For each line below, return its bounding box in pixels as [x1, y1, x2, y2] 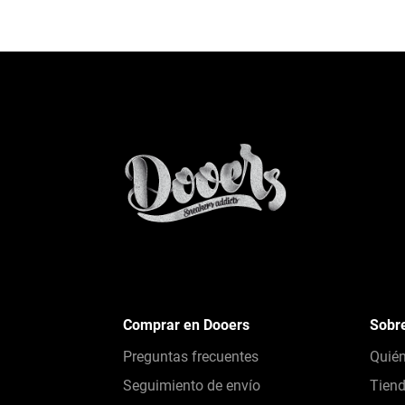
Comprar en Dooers [123, 316, 250, 334]
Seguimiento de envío [123, 377, 260, 395]
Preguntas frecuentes [123, 348, 259, 366]
